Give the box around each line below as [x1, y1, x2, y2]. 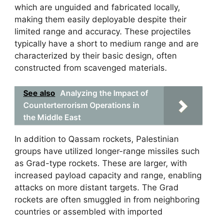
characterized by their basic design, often [15, 50, 177, 61]
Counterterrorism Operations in [23, 100, 139, 110]
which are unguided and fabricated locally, [15, 2, 180, 12]
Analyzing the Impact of [60, 88, 148, 98]
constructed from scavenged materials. [15, 62, 167, 73]
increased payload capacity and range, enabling [15, 170, 201, 180]
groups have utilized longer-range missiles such [15, 146, 200, 156]
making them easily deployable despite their [15, 14, 186, 24]
